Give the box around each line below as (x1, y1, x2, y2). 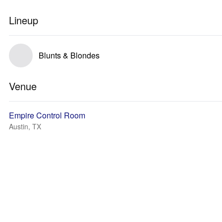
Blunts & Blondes (39, 50, 100, 61)
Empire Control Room (9, 110, 85, 121)
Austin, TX (9, 121, 41, 131)
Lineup (9, 13, 38, 27)
